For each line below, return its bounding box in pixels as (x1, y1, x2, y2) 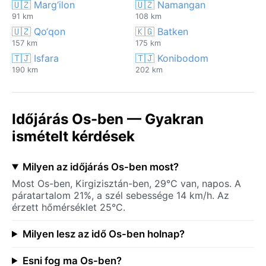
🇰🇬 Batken (135, 25, 188, 37)
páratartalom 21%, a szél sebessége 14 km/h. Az (12, 189, 229, 201)
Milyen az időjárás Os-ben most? (22, 160, 179, 173)
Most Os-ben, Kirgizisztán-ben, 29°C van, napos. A (12, 177, 241, 189)
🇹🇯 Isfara (12, 52, 59, 64)
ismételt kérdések (12, 127, 135, 145)
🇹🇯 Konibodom (135, 52, 208, 64)
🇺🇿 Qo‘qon (12, 25, 65, 37)
